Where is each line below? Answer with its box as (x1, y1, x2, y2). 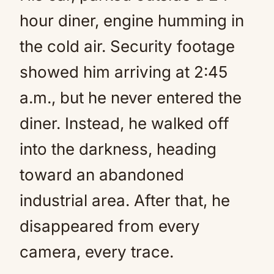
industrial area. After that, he (20, 191, 230, 210)
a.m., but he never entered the (20, 88, 242, 107)
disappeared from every (20, 217, 200, 235)
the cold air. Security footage (20, 37, 235, 56)
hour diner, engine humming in (20, 11, 244, 30)
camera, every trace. (20, 242, 174, 261)
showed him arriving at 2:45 (20, 62, 228, 81)
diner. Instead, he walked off (20, 114, 229, 133)
